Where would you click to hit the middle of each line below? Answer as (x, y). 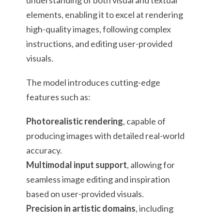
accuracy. (44, 150)
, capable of (144, 121)
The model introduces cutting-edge (93, 82)
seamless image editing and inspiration (98, 179)
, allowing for (151, 165)
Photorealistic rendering (75, 121)
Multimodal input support (77, 165)
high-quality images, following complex (99, 29)
